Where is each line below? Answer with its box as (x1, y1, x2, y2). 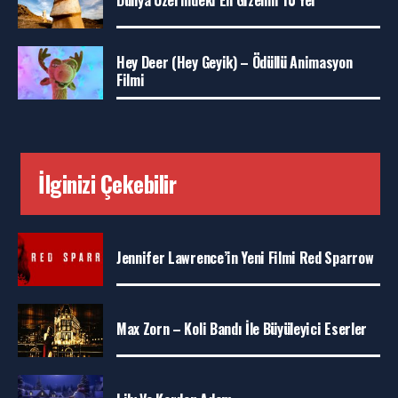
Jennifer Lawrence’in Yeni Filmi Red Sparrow (116, 246, 374, 268)
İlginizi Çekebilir (38, 166, 176, 200)
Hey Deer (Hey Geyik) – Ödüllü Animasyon (116, 51, 353, 73)
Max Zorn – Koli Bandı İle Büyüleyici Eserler (116, 317, 367, 339)
